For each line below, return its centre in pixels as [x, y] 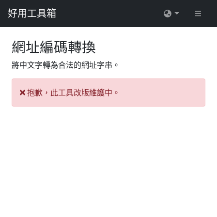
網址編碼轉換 [54, 47]
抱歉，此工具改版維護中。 [73, 93]
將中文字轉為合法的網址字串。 [66, 65]
